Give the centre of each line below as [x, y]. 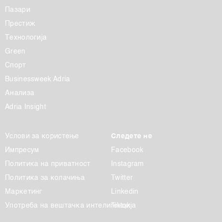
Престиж [20, 24]
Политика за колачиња [45, 178]
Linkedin [125, 192]
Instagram [128, 164]
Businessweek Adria [38, 80]
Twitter [122, 178]
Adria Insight [26, 107]
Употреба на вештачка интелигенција [71, 206]
